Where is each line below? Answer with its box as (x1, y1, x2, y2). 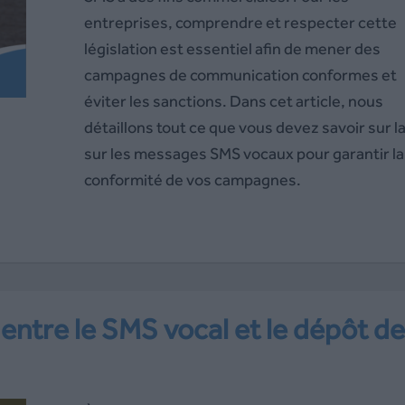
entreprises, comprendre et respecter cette (83, 13, 397, 32)
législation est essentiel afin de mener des (83, 39, 381, 58)
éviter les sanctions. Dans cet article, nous (83, 91, 383, 110)
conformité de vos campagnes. (83, 170, 301, 189)
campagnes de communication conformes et (83, 65, 397, 84)
